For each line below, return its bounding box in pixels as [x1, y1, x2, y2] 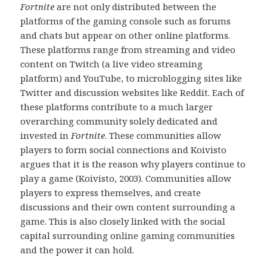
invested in [20, 129, 72, 141]
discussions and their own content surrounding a [20, 200, 236, 213]
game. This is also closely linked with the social [20, 215, 226, 227]
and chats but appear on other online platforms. [20, 29, 231, 41]
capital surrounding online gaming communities [20, 229, 235, 241]
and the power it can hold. [20, 243, 135, 256]
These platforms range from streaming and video [20, 43, 236, 55]
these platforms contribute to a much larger [20, 100, 213, 113]
